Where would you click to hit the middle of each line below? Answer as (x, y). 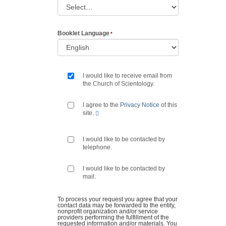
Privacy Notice (140, 105)
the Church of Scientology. (119, 84)
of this (168, 105)
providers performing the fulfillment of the (113, 218)
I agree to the (101, 105)
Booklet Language (83, 34)
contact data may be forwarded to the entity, (117, 206)
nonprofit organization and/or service (108, 212)
